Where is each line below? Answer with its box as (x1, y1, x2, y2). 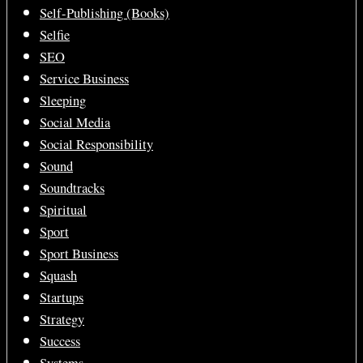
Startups (40, 288, 83, 306)
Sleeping (40, 92, 86, 109)
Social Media (40, 113, 110, 131)
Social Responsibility (40, 135, 153, 153)
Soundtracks (40, 179, 105, 197)
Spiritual (40, 201, 87, 219)
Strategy (40, 310, 84, 328)
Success (40, 332, 80, 350)
